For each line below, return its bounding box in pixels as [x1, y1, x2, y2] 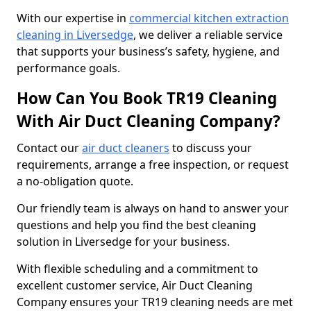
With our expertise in [17, 10, 129, 26]
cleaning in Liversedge [17, 27, 133, 42]
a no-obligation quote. [17, 174, 136, 189]
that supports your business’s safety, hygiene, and [17, 44, 280, 59]
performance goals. [17, 60, 120, 76]
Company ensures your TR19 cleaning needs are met [17, 294, 293, 310]
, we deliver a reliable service [133, 27, 283, 42]
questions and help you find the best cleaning [17, 217, 256, 233]
